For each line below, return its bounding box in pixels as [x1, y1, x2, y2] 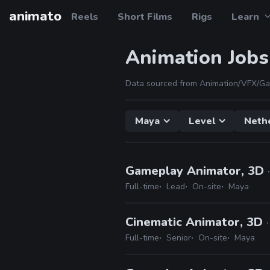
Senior [166, 232, 191, 243]
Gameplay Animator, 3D [125, 163, 268, 179]
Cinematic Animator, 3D [125, 214, 266, 230]
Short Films [118, 10, 172, 24]
